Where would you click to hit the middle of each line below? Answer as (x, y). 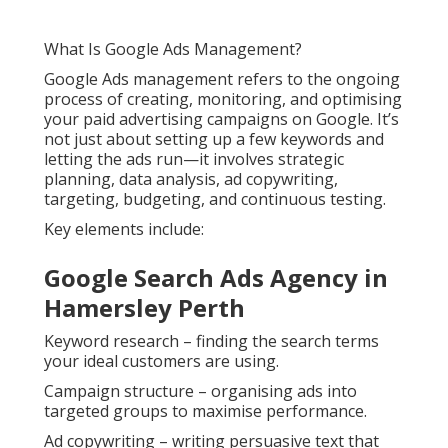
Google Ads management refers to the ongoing (222, 79)
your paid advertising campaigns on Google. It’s (221, 119)
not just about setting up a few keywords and (214, 139)
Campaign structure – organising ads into (200, 391)
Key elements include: (124, 229)
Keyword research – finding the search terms (211, 341)
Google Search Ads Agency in (216, 278)
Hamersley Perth (144, 308)
